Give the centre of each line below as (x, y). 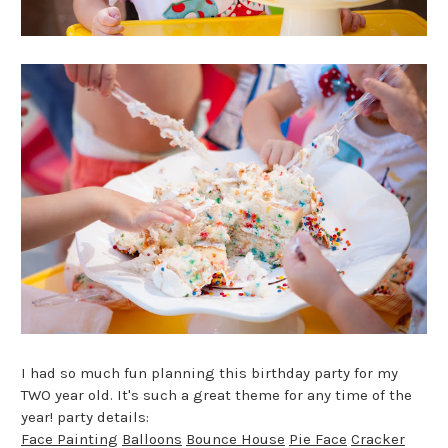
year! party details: (85, 417)
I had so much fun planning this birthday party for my (209, 373)
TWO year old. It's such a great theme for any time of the (216, 395)
